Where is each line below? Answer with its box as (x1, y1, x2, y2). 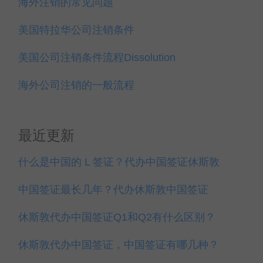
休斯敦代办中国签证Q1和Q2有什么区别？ (18, 211, 215, 223)
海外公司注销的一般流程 (18, 79, 134, 91)
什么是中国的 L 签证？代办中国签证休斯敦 (18, 156, 220, 168)
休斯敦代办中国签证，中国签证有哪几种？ (18, 239, 219, 251)
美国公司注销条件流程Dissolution (18, 52, 176, 63)
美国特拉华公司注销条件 (18, 24, 134, 36)
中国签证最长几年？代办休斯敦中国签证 (18, 184, 208, 195)
